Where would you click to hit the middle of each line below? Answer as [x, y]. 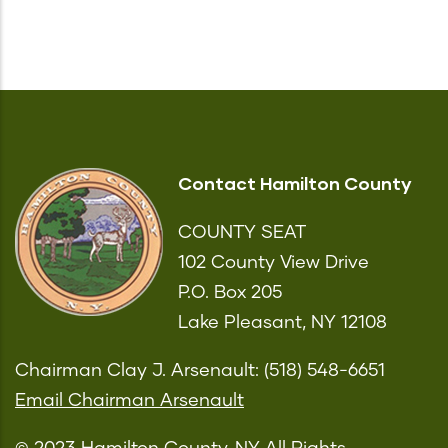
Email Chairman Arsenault [129, 400]
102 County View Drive [273, 262]
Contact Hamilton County [295, 182]
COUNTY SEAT [242, 232]
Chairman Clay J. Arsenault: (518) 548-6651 [200, 370]
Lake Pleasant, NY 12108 [282, 322]
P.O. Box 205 [230, 292]
